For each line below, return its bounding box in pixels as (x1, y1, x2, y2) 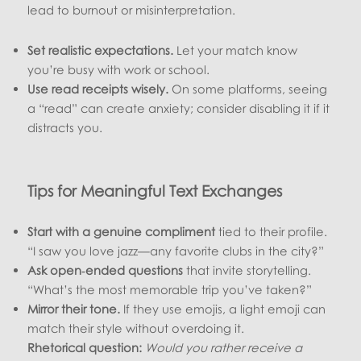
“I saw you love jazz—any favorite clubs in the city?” (27, 243, 325, 258)
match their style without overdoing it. (27, 320, 245, 335)
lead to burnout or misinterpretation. (27, 2, 236, 18)
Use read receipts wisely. (27, 81, 169, 96)
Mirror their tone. (27, 301, 121, 316)
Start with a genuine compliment (27, 223, 216, 239)
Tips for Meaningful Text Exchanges (27, 180, 283, 200)
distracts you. (27, 119, 103, 135)
